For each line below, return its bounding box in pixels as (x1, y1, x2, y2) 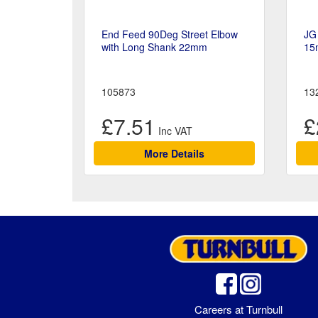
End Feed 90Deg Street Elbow (102, 27, 238, 42)
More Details (143, 146, 204, 161)
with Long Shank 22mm (102, 40, 207, 55)
